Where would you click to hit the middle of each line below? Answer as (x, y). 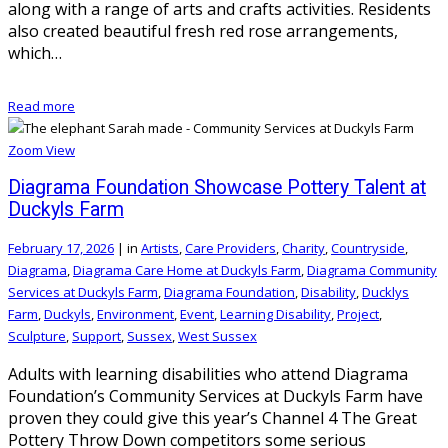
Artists (160, 248)
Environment (135, 314)
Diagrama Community (372, 270)
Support (96, 336)
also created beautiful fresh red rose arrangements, (203, 30)
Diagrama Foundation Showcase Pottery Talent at (217, 188)
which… (35, 52)
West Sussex (217, 336)
